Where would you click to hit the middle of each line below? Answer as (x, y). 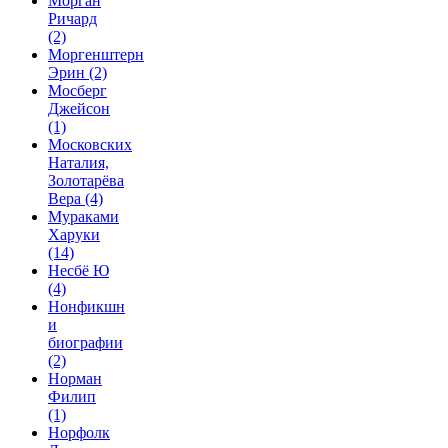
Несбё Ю (78, 270)
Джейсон (79, 108)
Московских (90, 144)
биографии (85, 342)
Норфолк (79, 432)
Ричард (72, 18)
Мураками (83, 216)
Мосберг (77, 90)
